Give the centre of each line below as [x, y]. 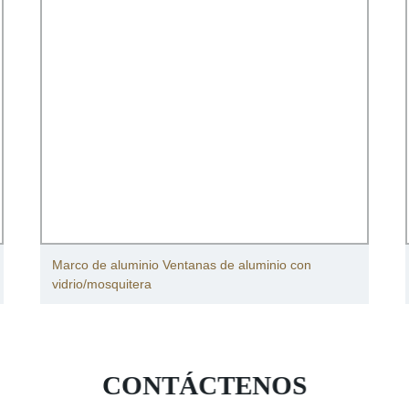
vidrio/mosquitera [102, 283]
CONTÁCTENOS [205, 385]
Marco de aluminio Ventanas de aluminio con [182, 264]
